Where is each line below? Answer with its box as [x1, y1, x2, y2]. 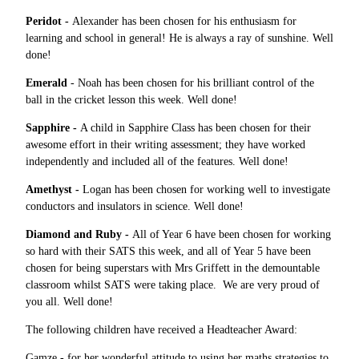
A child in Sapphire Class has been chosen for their [80, 121, 311, 134]
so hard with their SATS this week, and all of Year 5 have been [26, 244, 311, 257]
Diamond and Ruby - [26, 228, 132, 240]
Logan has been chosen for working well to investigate [83, 183, 330, 196]
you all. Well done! [26, 295, 113, 308]
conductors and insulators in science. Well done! [26, 200, 244, 212]
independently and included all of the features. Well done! [26, 155, 288, 167]
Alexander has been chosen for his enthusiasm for [72, 14, 296, 27]
